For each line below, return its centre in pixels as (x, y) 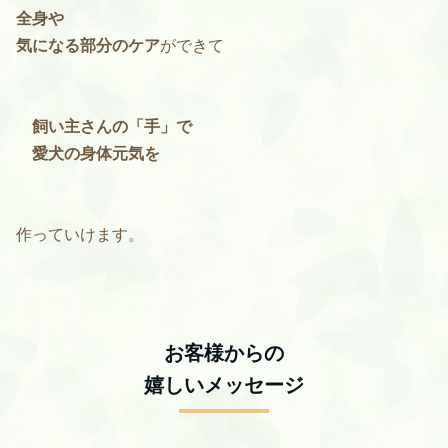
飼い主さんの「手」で (104, 126)
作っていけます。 (80, 234)
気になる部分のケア (88, 45)
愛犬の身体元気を (88, 153)
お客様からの (224, 352)
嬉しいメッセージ (224, 384)
